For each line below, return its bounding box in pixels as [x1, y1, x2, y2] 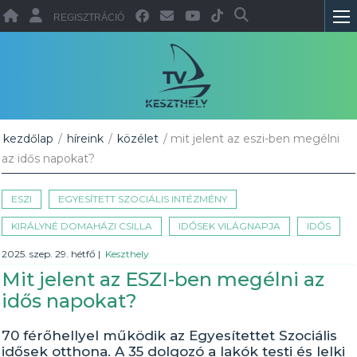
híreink [67, 131, 104, 146]
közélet [117, 131, 159, 146]
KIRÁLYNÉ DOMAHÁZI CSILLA [11, 220, 153, 232]
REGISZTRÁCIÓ [53, 12, 125, 23]
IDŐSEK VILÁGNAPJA [178, 220, 281, 232]
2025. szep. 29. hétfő [2, 248, 99, 260]
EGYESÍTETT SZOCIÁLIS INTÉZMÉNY [58, 193, 228, 205]
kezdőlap [3, 131, 54, 146]
